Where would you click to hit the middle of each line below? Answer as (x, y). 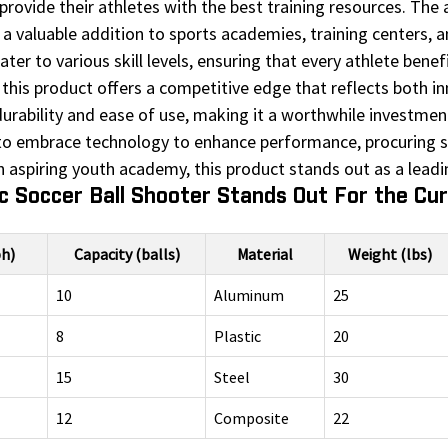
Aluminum (249, 295)
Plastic (237, 336)
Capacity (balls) (126, 254)
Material (265, 254)
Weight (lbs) (389, 254)
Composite (251, 418)
